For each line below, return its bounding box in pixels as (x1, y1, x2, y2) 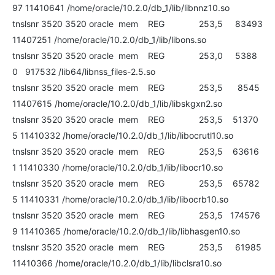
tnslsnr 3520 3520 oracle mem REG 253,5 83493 (12, 18, 263, 29)
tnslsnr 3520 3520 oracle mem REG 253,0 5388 (12, 50, 257, 61)
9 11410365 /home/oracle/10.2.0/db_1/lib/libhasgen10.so (12, 226, 240, 236)
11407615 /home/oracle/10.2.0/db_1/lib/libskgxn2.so (12, 98, 222, 109)
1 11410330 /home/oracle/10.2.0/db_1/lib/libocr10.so (12, 162, 223, 172)
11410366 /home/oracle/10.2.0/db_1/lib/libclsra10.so (12, 258, 222, 268)
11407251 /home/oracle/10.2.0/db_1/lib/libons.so (12, 34, 206, 45)
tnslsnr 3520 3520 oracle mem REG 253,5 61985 (12, 242, 261, 252)
